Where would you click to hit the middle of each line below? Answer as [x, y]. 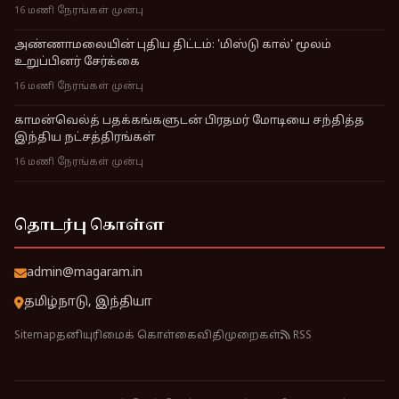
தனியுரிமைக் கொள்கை [126, 336]
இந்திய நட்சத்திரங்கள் [85, 138]
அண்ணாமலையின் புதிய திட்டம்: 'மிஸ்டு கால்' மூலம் [173, 45]
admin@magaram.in [85, 273]
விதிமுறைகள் [239, 336]
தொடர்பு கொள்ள [90, 226]
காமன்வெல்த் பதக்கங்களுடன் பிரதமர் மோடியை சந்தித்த [189, 121]
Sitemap [35, 336]
